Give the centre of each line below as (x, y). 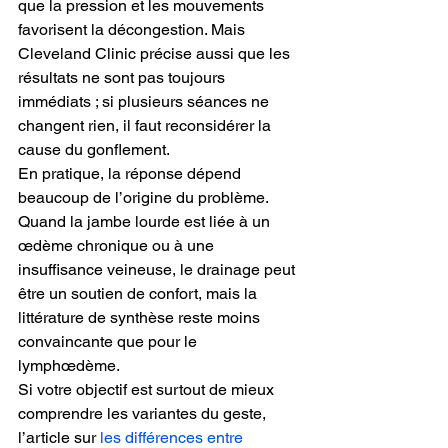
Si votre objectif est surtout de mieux (148, 389)
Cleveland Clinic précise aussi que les (156, 53)
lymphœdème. (69, 365)
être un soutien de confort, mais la (139, 293)
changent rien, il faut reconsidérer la (146, 125)
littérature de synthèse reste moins (141, 317)
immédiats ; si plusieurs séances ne (145, 101)
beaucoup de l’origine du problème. (145, 197)
